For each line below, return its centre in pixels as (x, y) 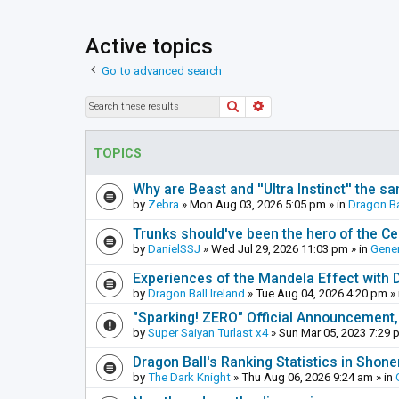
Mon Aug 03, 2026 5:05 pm (258, 204)
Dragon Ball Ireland (196, 293)
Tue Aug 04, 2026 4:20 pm (322, 293)
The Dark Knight (189, 377)
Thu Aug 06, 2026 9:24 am (307, 377)
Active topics (149, 47)
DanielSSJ (174, 248)
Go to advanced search (162, 70)
